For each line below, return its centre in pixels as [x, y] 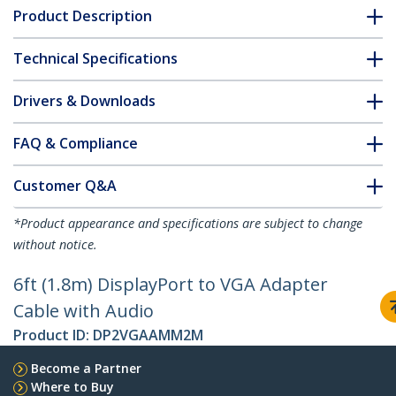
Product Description [83, 16]
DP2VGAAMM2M [148, 335]
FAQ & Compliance [76, 144]
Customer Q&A [65, 186]
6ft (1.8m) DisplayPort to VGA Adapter [171, 285]
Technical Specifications [95, 59]
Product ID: [53, 335]
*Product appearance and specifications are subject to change [188, 224]
